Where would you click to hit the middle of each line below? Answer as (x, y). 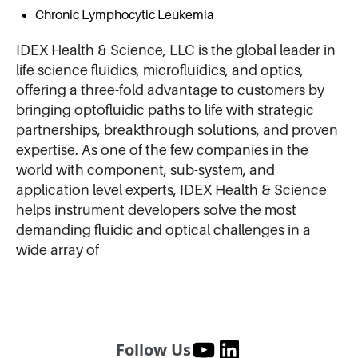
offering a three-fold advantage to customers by (170, 91)
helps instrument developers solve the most (156, 211)
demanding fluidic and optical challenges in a (163, 231)
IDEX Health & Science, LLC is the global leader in (176, 51)
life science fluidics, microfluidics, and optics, (160, 71)
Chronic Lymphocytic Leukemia (125, 16)
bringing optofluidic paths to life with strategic (165, 111)
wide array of (58, 251)
